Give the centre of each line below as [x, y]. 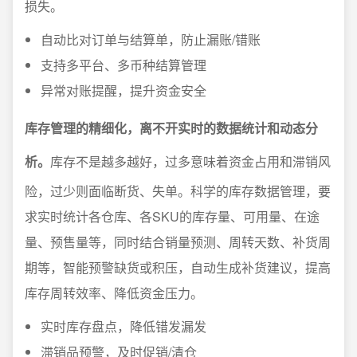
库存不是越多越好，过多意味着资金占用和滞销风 [190, 161]
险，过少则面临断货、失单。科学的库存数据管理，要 [178, 191]
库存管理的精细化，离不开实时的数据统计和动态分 [171, 128]
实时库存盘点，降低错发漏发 [124, 326]
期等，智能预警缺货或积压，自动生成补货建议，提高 [178, 267]
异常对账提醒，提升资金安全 [124, 90]
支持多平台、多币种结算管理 [124, 65]
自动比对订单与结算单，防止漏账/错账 [151, 39]
